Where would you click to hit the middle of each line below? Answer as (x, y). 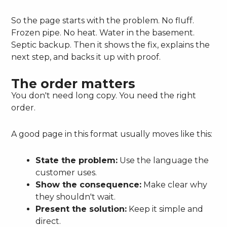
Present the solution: (81, 209)
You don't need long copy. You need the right (104, 96)
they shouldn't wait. (76, 197)
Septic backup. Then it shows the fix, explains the (111, 45)
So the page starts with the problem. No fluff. (103, 21)
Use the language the (163, 161)
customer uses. (66, 173)
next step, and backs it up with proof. (86, 57)
